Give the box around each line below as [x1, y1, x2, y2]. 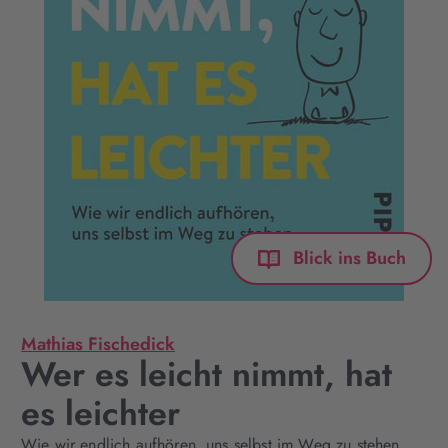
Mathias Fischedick [21, 331, 175, 357]
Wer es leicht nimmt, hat [21, 350, 392, 399]
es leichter [21, 389, 180, 438]
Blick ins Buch [293, 244, 406, 271]
